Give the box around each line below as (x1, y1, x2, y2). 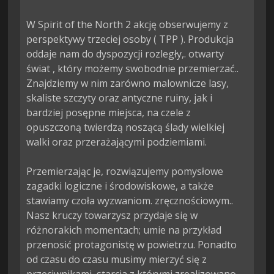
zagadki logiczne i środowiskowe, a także (26, 179, 217, 193)
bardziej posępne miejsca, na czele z (26, 106, 194, 120)
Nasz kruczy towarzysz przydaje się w (26, 209, 201, 223)
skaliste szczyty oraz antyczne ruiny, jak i (26, 91, 215, 105)
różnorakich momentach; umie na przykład (26, 223, 224, 237)
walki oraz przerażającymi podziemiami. (26, 135, 207, 149)
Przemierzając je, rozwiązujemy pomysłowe (26, 165, 226, 179)
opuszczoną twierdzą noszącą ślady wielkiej (26, 120, 228, 135)
